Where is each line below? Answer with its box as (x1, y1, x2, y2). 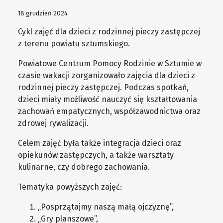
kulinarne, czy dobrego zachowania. (18, 162, 150, 172)
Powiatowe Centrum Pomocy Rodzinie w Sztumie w (18, 59, 202, 69)
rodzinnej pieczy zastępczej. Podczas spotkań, (18, 83, 189, 93)
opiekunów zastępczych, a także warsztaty (18, 150, 174, 160)
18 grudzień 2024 (18, 9, 68, 17)
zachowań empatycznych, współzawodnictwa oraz (18, 107, 201, 116)
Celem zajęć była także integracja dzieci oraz (18, 138, 181, 148)
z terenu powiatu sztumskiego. (18, 39, 130, 49)
